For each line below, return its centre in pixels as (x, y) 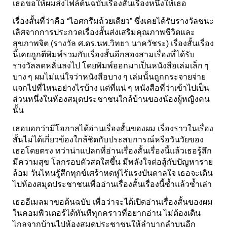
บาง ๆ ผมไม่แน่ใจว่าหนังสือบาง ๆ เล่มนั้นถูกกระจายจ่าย (109, 77)
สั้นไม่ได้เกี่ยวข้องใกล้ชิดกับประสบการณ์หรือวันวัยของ (108, 139)
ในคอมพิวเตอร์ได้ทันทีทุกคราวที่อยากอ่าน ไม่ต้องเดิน (107, 213)
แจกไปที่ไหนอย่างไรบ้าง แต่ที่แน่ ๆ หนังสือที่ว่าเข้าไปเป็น (111, 88)
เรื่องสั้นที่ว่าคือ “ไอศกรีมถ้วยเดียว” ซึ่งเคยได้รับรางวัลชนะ (113, 21)
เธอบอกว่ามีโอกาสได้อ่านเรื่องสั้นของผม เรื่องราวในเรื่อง (113, 128)
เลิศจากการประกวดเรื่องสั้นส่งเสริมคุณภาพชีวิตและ (104, 32)
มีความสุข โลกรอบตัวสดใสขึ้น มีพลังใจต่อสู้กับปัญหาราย (113, 162)
